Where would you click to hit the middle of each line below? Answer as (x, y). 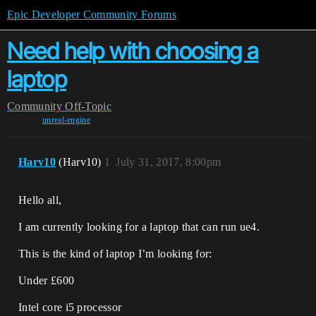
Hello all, (40, 200)
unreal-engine (66, 120)
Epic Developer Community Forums (92, 14)
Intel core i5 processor (70, 307)
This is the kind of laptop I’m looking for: (115, 254)
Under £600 (47, 280)
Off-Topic (89, 106)
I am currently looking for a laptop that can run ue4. (139, 227)
